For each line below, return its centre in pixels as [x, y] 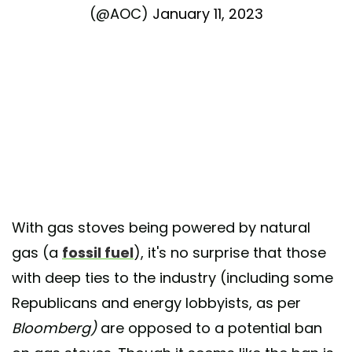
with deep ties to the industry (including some [172, 278]
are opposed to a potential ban [209, 328]
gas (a [37, 253]
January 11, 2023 [207, 14]
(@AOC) [121, 14]
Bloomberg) [54, 328]
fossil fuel [98, 253]
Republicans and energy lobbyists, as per [156, 303]
